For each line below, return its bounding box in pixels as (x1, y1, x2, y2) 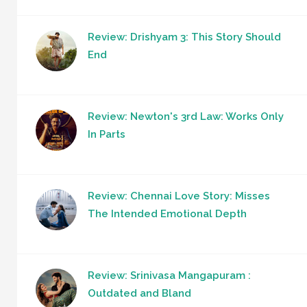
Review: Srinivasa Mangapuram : (88, 269, 251, 282)
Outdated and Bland (88, 286, 191, 299)
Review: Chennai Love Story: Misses (88, 189, 270, 202)
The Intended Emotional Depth (88, 207, 247, 220)
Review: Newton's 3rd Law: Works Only (88, 110, 284, 123)
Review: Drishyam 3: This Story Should (88, 30, 281, 43)
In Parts (88, 127, 125, 140)
